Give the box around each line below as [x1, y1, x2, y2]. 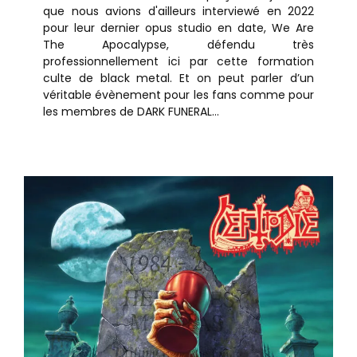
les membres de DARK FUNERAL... [43, 104, 219, 120]
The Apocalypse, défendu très [43, 37, 314, 53]
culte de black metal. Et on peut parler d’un [43, 70, 314, 86]
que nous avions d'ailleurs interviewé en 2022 [43, 3, 314, 19]
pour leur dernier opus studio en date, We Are [43, 20, 314, 36]
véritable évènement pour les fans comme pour [43, 87, 314, 103]
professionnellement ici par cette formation [43, 53, 314, 69]
